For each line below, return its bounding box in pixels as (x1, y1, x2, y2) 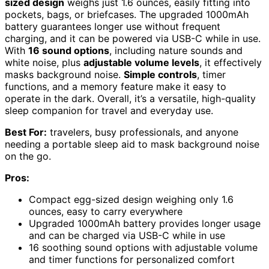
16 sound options (28, 44, 109, 56)
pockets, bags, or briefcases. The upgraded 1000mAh (5, 8, 249, 20)
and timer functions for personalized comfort (29, 253, 235, 265)
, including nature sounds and (109, 44, 243, 56)
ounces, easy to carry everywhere (29, 205, 183, 217)
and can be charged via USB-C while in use (29, 229, 225, 241)
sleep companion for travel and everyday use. (5, 104, 213, 116)
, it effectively (199, 56, 262, 68)
